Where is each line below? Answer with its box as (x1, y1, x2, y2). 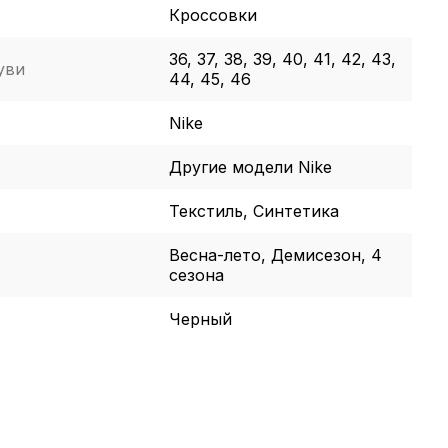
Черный (168, 308, 232, 329)
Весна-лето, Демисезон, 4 (168, 244, 382, 265)
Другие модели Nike (168, 156, 332, 177)
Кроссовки (168, 4, 257, 25)
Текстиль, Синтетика (168, 200, 339, 221)
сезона (168, 264, 224, 285)
